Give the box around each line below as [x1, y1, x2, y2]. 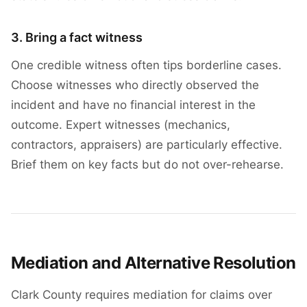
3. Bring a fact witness [11, 30, 143, 45]
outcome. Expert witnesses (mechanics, [11, 118, 230, 132]
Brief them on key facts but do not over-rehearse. [11, 158, 284, 171]
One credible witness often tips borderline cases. [11, 58, 282, 72]
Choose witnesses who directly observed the [11, 78, 259, 92]
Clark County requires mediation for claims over [11, 288, 272, 302]
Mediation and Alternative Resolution [11, 253, 296, 273]
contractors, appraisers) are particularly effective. [11, 138, 282, 151]
